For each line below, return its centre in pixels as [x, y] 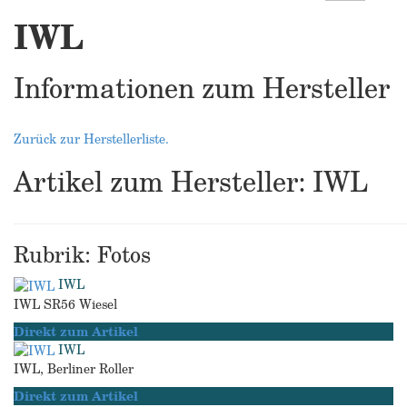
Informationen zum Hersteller [202, 88]
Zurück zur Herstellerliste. [91, 139]
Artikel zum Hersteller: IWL [191, 181]
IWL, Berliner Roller [74, 369]
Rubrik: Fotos [82, 254]
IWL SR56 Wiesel [65, 303]
